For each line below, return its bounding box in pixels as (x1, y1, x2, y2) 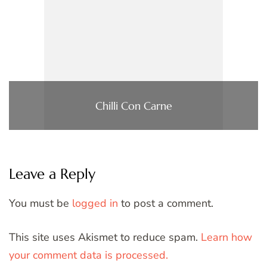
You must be (9, 196, 72, 211)
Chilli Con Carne (95, 98, 172, 113)
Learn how (201, 230, 252, 245)
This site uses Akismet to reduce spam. (9, 230, 201, 245)
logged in (72, 196, 118, 211)
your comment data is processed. (9, 248, 168, 263)
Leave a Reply (9, 165, 95, 184)
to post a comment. (118, 196, 213, 211)
